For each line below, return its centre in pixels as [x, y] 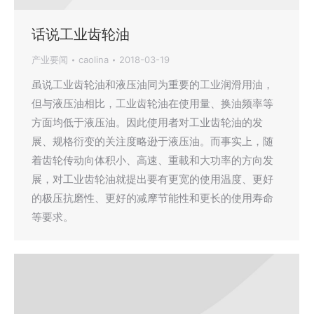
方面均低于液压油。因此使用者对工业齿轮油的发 [147, 122]
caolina [94, 60]
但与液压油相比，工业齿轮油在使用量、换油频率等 [152, 103]
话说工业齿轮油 [81, 34]
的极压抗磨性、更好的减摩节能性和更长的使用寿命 [152, 198]
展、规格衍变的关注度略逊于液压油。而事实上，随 [152, 141]
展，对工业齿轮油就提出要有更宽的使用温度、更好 [152, 179]
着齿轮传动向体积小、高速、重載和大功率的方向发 [152, 160]
